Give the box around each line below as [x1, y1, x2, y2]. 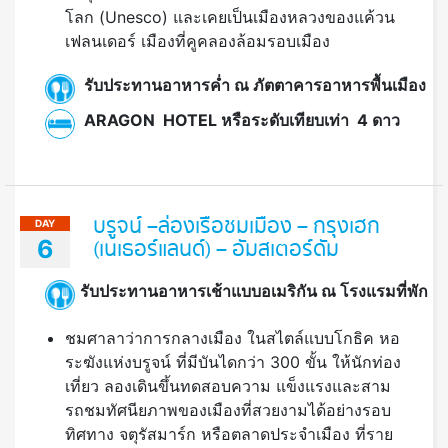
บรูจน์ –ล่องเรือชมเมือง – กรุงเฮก [93, 211, 380, 244]
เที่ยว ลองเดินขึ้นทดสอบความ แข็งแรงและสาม [65, 376, 391, 397]
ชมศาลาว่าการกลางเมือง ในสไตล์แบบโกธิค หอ [65, 328, 400, 349]
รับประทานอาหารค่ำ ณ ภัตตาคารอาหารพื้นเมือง [80, 74, 426, 95]
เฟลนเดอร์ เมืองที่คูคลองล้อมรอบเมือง [65, 31, 330, 52]
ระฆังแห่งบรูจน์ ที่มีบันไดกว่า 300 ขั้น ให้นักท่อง [65, 352, 401, 373]
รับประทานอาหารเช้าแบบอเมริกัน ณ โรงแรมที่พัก [80, 280, 432, 301]
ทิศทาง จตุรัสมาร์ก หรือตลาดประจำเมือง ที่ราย [65, 424, 393, 445]
